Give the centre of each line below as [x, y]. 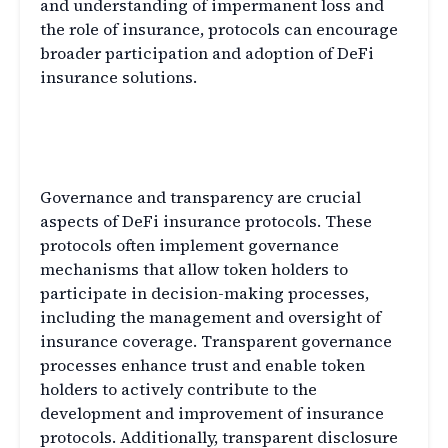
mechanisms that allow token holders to [194, 269]
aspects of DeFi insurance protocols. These [206, 221]
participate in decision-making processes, [204, 293]
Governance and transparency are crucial [200, 197]
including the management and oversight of [210, 317]
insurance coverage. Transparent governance [216, 341]
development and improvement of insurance [212, 413]
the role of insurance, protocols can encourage [219, 29]
